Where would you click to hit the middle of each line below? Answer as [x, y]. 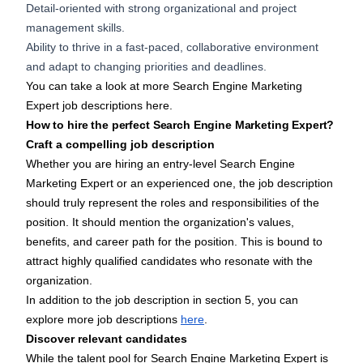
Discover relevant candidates [107, 339]
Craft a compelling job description [120, 145]
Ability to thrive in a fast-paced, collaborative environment [172, 47]
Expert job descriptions [86, 106]
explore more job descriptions [103, 320]
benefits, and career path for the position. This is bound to [174, 242]
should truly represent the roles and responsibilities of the [173, 203]
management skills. [75, 28]
